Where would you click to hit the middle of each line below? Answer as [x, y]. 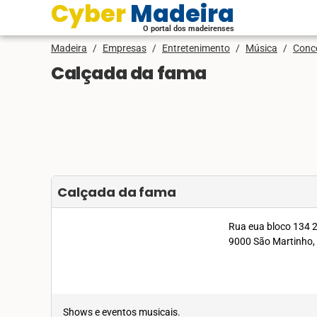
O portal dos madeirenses [189, 29]
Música [261, 48]
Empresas [125, 48]
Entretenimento [196, 48]
